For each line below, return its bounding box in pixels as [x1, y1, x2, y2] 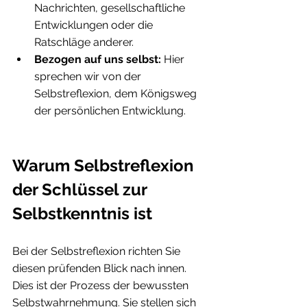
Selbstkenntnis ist [12, 203, 152, 223]
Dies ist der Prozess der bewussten [12, 278, 191, 292]
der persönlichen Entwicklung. [34, 103, 186, 117]
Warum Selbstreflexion [12, 155, 198, 175]
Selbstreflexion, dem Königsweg [34, 86, 199, 100]
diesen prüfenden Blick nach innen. [12, 261, 189, 275]
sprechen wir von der [34, 69, 144, 83]
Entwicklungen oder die [34, 18, 156, 32]
